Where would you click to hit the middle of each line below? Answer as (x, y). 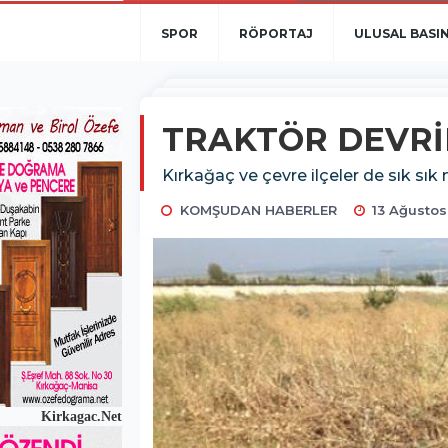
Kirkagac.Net (79, 416)
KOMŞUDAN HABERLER (258, 210)
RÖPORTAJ (276, 33)
